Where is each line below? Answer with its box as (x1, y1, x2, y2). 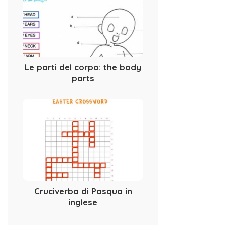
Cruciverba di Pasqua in (34, 185, 132, 196)
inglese (68, 196, 97, 207)
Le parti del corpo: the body (25, 62, 141, 73)
